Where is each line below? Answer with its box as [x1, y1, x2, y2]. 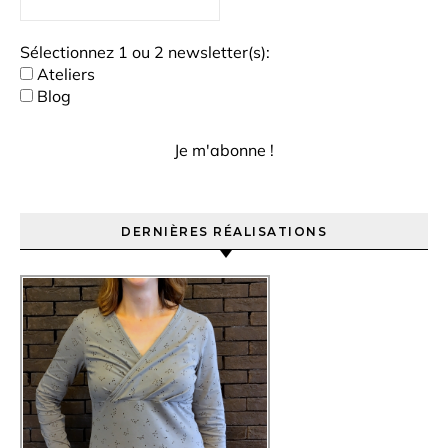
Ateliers [33, 64, 95, 84]
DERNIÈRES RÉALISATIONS [121, 224, 327, 239]
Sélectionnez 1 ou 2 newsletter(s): [20, 42, 270, 62]
